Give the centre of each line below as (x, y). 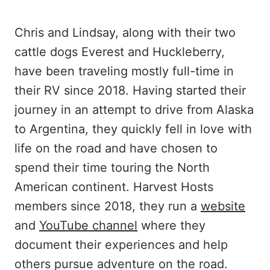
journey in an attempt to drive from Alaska (134, 109)
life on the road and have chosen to (116, 148)
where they (171, 225)
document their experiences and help (121, 244)
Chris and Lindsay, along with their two (125, 32)
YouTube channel (88, 225)
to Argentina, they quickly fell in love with (133, 129)
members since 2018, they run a (108, 206)
